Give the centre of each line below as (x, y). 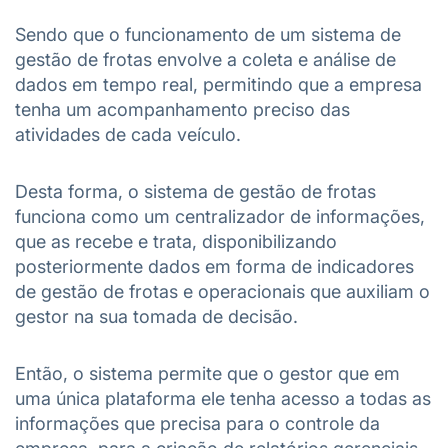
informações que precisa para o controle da (197, 423)
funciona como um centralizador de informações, (220, 216)
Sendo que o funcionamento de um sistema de (208, 34)
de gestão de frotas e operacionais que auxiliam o (222, 291)
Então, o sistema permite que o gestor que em (207, 373)
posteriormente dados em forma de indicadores (214, 266)
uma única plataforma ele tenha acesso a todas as (223, 398)
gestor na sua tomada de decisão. (156, 316)
